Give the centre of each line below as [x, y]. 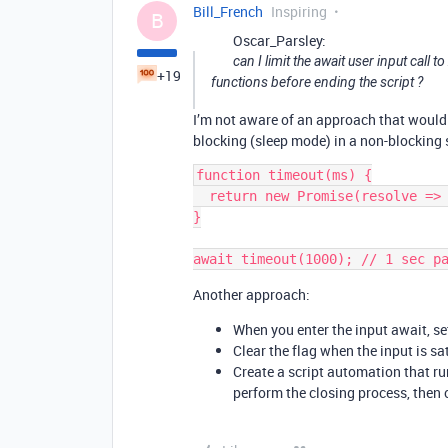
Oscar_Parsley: [279, 40]
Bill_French [228, 11]
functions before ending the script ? [317, 82]
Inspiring [299, 11]
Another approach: [251, 294]
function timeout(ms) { [284, 175]
